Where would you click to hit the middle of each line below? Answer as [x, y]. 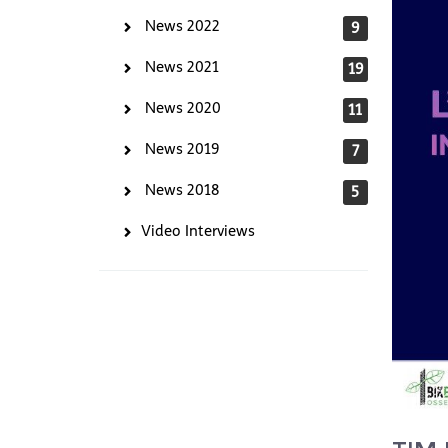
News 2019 [182, 149]
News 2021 [182, 67]
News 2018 [182, 190]
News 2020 [183, 108]
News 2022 [182, 26]
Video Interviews [198, 231]
